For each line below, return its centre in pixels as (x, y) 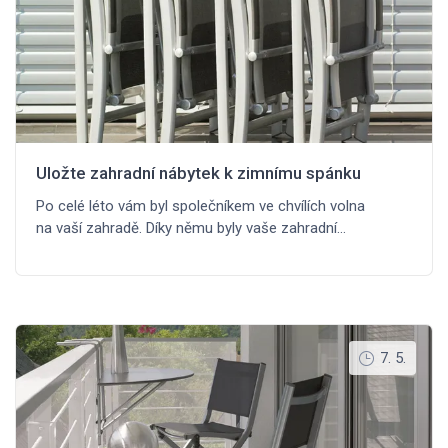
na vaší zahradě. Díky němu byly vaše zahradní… (191, 228)
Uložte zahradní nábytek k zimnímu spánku (198, 173)
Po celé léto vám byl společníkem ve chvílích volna (200, 206)
